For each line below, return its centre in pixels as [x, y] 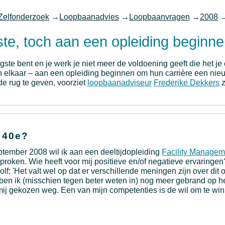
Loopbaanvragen [159, 17]
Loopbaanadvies [89, 17]
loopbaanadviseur [120, 83]
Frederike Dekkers [187, 83]
